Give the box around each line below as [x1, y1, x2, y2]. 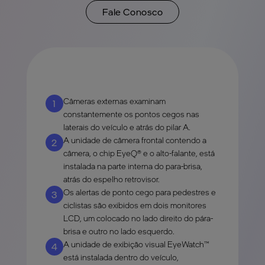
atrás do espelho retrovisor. [63, 174, 160, 185]
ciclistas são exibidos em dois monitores [63, 200, 206, 211]
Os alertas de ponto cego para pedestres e [63, 187, 216, 198]
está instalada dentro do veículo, [63, 252, 179, 263]
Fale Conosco [102, 6, 163, 18]
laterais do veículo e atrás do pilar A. [63, 122, 190, 132]
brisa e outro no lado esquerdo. [63, 226, 174, 237]
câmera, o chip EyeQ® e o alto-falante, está [63, 148, 215, 159]
